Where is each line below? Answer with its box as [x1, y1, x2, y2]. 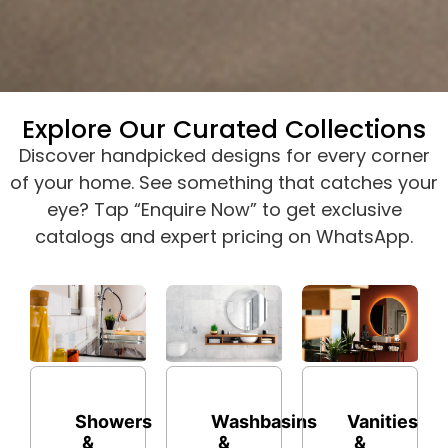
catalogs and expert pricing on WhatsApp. [35, 224, 413, 250]
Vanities [347, 411, 418, 433]
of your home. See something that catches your [10, 170, 438, 196]
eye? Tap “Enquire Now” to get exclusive [46, 197, 402, 223]
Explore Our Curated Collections [22, 112, 426, 148]
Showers [75, 411, 152, 433]
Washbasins [211, 410, 317, 432]
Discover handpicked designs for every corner [18, 143, 430, 169]
